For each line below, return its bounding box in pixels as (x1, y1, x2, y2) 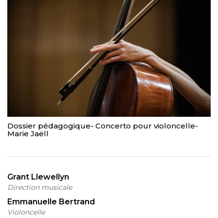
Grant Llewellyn (7, 172, 69, 182)
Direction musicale (7, 182, 72, 192)
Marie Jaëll (7, 128, 49, 138)
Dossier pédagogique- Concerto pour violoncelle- (7, 121, 198, 130)
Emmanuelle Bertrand (7, 197, 95, 206)
